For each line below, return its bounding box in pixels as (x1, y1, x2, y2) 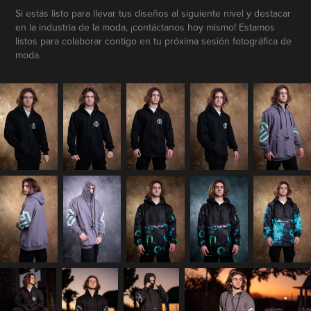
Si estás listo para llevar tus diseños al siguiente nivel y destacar (15, 6, 292, 20)
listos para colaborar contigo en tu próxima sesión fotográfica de (15, 33, 292, 48)
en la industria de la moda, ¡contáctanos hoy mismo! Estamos (15, 19, 276, 34)
